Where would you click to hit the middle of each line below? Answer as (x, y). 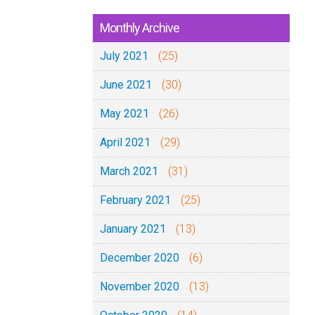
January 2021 (133, 229)
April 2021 (125, 142)
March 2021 (129, 171)
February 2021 (135, 200)
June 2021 (126, 85)
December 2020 (140, 258)
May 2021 (124, 114)
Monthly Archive (140, 28)
